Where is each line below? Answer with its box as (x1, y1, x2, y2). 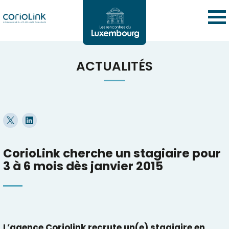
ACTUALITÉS (76, 57, 153, 76)
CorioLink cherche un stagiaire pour (3, 145, 221, 162)
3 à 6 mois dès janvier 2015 (3, 158, 163, 175)
